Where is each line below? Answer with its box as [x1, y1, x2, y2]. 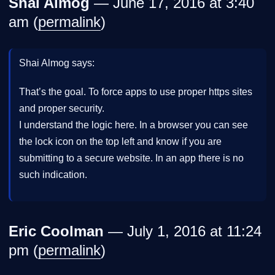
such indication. [19, 169, 87, 180]
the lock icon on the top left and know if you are [19, 136, 222, 147]
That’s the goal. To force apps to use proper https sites [19, 86, 252, 97]
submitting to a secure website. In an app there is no [19, 152, 244, 163]
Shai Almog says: [19, 57, 95, 68]
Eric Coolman [9, 223, 104, 240]
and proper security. [19, 103, 104, 114]
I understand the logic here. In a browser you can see [19, 119, 248, 130]
